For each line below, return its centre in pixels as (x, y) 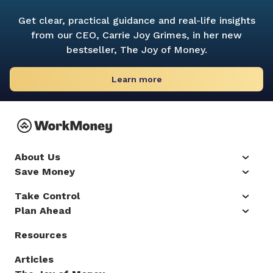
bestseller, (93, 50)
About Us (37, 157)
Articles (34, 260)
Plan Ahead (43, 211)
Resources (41, 235)
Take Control (47, 196)
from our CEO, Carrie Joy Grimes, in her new (136, 35)
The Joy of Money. (163, 50)
